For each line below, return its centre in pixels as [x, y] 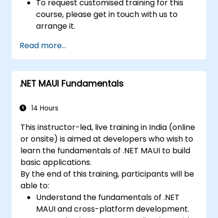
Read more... [43, 45]
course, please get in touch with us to [107, 14]
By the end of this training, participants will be [108, 174]
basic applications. [56, 162]
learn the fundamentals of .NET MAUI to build [106, 150]
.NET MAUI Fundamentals [72, 83]
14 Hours [44, 108]
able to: [35, 185]
